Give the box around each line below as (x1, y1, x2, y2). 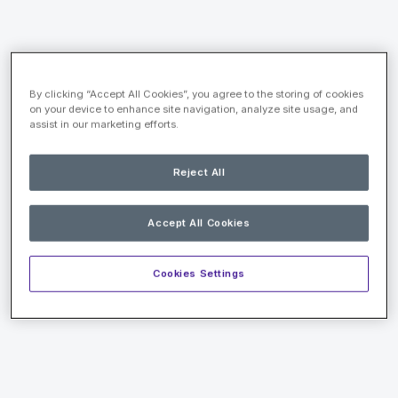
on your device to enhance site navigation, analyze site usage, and (29, 102, 359, 115)
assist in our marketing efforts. (29, 117, 179, 131)
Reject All (172, 165, 226, 179)
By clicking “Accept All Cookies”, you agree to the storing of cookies (29, 87, 364, 100)
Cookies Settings (152, 267, 246, 280)
